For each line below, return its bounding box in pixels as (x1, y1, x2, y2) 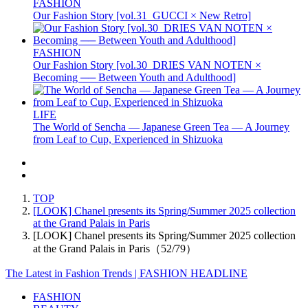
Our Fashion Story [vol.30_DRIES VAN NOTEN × (33, 58, 261, 71)
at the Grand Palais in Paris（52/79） (33, 242, 197, 254)
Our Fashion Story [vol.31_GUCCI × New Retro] (33, 9, 251, 21)
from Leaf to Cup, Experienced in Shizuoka (33, 133, 223, 145)
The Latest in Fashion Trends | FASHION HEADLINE (5, 267, 247, 279)
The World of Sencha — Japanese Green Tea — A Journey (33, 120, 289, 133)
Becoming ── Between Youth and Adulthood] (33, 71, 236, 83)
